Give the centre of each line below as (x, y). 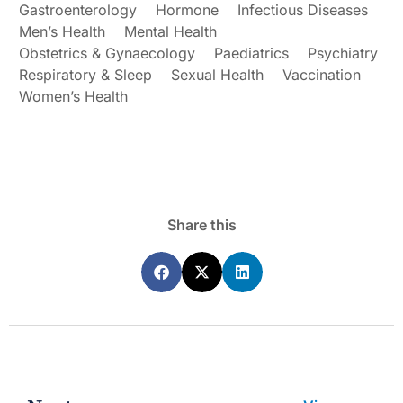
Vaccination (322, 75)
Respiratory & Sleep (85, 75)
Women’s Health (73, 97)
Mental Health (170, 32)
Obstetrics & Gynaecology (107, 54)
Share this (201, 225)
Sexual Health (217, 75)
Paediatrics (251, 54)
